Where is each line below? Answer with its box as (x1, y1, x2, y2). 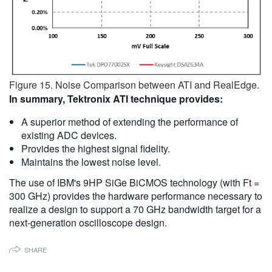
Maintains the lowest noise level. (21, 154, 161, 169)
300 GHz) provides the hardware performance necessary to (9, 188, 262, 203)
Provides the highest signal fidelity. (21, 141, 170, 155)
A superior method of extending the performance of (21, 114, 238, 129)
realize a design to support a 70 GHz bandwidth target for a (9, 202, 261, 216)
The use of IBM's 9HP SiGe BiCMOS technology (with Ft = (9, 175, 259, 189)
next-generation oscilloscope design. (9, 215, 167, 229)
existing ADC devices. (21, 127, 117, 142)
